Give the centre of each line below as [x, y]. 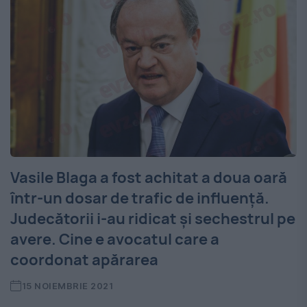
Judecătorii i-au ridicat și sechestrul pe [153, 219]
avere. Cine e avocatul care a [115, 240]
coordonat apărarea [84, 260]
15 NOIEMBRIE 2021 [67, 286]
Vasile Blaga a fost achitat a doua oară [149, 178]
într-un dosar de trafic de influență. [140, 198]
